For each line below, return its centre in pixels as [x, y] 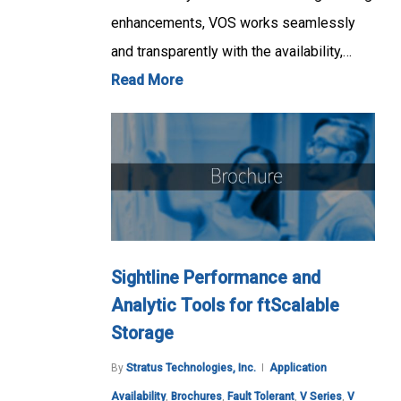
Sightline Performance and [216, 278]
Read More [147, 80]
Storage [142, 334]
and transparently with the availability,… [231, 51]
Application [298, 368]
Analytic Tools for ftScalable [225, 306]
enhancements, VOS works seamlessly [233, 22]
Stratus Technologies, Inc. [191, 368]
